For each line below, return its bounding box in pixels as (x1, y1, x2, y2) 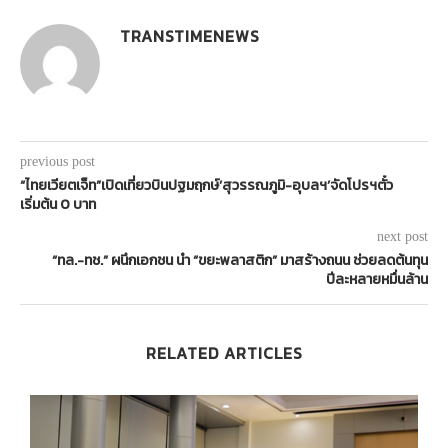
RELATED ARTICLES (145, 340, 303, 365)
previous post (20, 153, 95, 169)
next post (377, 228, 428, 244)
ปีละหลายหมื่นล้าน (326, 268, 428, 290)
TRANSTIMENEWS (120, 23, 260, 48)
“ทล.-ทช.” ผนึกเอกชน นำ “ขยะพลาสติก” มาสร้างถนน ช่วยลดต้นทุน (52, 249, 428, 271)
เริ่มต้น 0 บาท (20, 193, 96, 215)
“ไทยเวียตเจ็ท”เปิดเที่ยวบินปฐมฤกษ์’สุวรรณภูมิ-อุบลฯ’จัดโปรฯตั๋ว (20, 174, 393, 196)
